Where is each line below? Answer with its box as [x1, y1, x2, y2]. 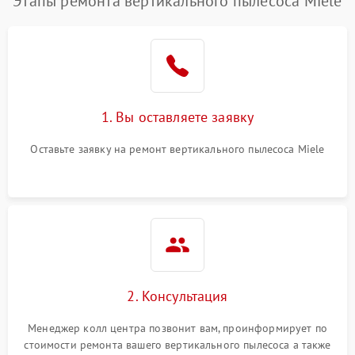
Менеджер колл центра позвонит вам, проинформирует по [28, 321, 327, 335]
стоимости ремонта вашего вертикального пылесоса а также [24, 338, 331, 352]
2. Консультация [127, 287, 228, 305]
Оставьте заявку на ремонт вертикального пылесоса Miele [30, 142, 325, 156]
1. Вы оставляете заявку [101, 108, 254, 126]
